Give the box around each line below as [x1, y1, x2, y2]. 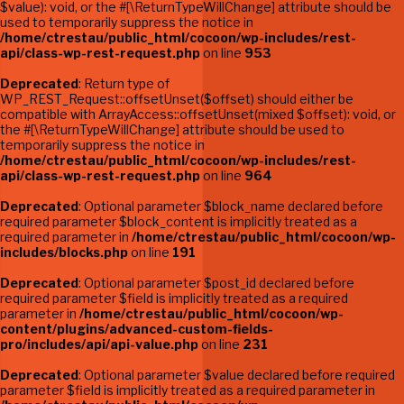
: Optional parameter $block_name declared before [78, 198, 383, 214]
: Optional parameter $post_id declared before [78, 275, 354, 290]
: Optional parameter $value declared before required [78, 367, 395, 382]
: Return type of [78, 76, 170, 91]
